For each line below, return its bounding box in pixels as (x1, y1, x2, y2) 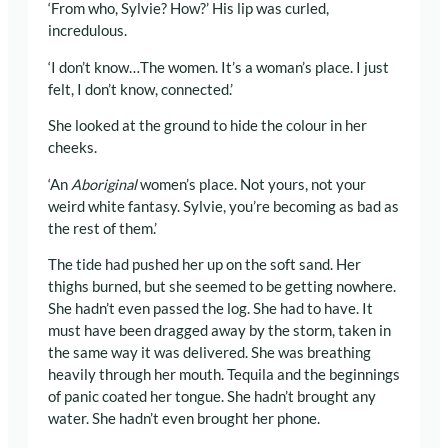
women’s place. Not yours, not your (140, 175, 366, 193)
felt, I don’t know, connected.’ (48, 80, 233, 98)
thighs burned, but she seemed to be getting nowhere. (48, 278, 396, 296)
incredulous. (48, 22, 127, 40)
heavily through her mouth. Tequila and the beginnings (48, 366, 400, 384)
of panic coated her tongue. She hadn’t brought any (48, 388, 376, 406)
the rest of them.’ (48, 219, 157, 237)
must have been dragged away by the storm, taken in (48, 322, 391, 340)
